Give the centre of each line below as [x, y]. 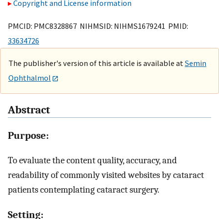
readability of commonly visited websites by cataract [106, 175]
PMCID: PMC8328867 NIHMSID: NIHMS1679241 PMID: [98, 26]
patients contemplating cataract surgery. [84, 189]
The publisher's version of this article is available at [97, 63]
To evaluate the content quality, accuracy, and [92, 160]
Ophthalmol [30, 77]
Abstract [29, 110]
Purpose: [28, 135]
